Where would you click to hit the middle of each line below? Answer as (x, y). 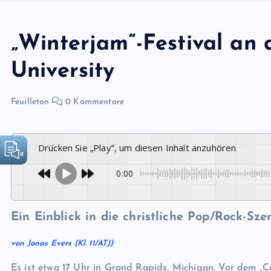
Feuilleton (30, 102)
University (63, 71)
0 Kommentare (93, 102)
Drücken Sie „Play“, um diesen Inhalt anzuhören (141, 148)
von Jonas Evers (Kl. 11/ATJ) (62, 243)
